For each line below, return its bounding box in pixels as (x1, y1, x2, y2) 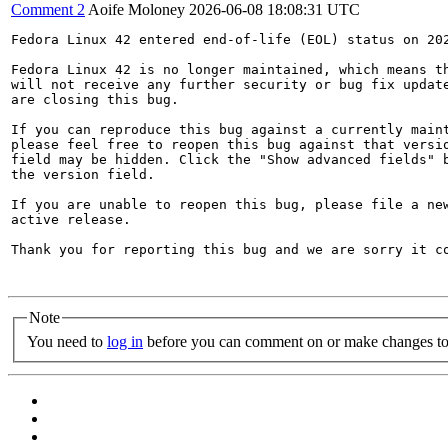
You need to (27, 332, 107, 350)
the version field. (11, 167, 155, 182)
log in (107, 332, 143, 350)
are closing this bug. (11, 92, 179, 107)
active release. (11, 212, 131, 227)
